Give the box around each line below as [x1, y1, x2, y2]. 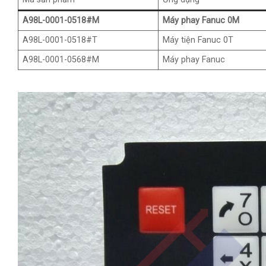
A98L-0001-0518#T [23, 35, 98, 46]
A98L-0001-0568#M [23, 55, 100, 65]
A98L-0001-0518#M [23, 15, 100, 26]
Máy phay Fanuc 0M [163, 15, 240, 26]
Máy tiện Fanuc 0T [163, 35, 234, 46]
